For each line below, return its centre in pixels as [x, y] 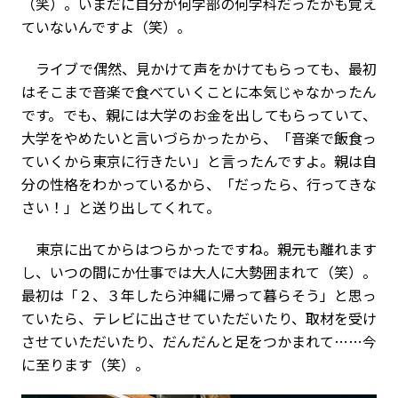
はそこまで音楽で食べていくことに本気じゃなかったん [199, 92]
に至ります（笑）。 [85, 365]
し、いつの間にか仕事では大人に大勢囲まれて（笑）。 [199, 272]
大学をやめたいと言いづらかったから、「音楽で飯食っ [199, 138]
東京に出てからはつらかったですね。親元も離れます [199, 249]
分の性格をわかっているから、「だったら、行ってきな [199, 184]
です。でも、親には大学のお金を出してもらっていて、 [199, 115]
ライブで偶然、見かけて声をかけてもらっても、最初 [199, 69]
